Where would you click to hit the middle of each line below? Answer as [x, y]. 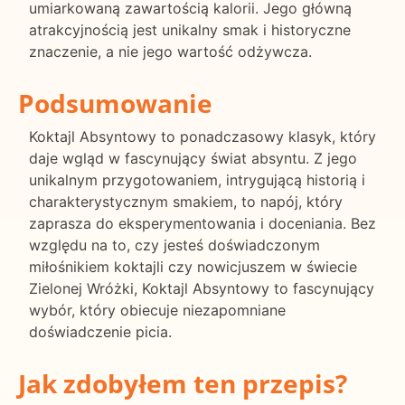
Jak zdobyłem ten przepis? [183, 383]
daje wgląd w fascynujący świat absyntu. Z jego [193, 159]
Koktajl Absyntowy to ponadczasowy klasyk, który [202, 137]
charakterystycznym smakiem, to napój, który [186, 202]
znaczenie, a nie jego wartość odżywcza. [170, 52]
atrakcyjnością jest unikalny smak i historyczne [190, 30]
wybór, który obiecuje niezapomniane [157, 311]
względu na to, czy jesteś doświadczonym [174, 245]
